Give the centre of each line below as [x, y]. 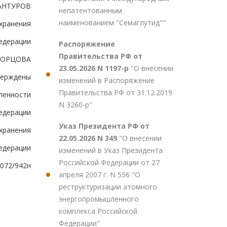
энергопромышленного [99, 199]
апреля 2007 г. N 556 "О [100, 175]
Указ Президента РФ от [104, 126]
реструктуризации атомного [108, 187]
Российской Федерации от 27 [109, 162]
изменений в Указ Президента [111, 150]
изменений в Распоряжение [107, 80]
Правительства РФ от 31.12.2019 [116, 92]
